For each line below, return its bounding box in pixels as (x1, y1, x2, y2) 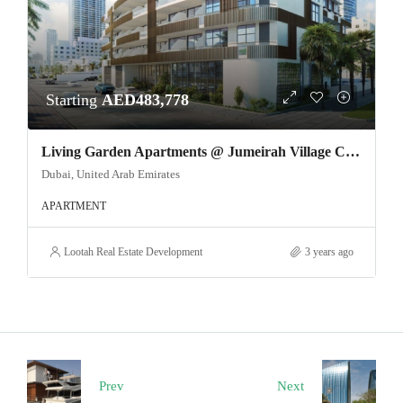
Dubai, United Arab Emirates (41, 166, 180, 181)
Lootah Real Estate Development (64, 245, 202, 258)
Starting (46, 90, 102, 109)
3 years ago (305, 245, 354, 258)
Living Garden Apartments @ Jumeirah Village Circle (345, 143, 360, 159)
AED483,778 (102, 90, 189, 109)
